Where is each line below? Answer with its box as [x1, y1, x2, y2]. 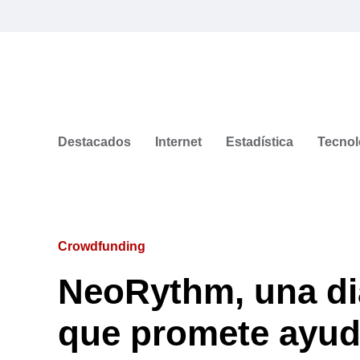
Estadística [226, 134, 293, 149]
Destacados [58, 134, 131, 149]
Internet [155, 134, 202, 149]
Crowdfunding [58, 239, 145, 253]
